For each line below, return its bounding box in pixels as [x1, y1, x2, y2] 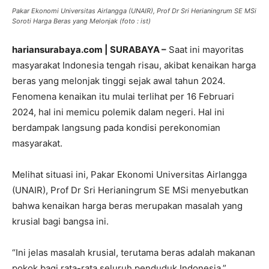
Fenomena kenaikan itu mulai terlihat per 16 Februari [12, 91, 234, 102]
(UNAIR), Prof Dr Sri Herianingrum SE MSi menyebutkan [12, 184, 249, 196]
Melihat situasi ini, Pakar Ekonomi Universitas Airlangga [12, 169, 247, 180]
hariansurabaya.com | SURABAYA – [12, 44, 166, 55]
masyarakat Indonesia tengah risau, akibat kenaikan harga [12, 59, 256, 71]
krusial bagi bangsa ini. [12, 216, 109, 227]
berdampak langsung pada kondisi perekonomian [12, 122, 220, 133]
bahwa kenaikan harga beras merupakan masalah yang [12, 200, 243, 211]
